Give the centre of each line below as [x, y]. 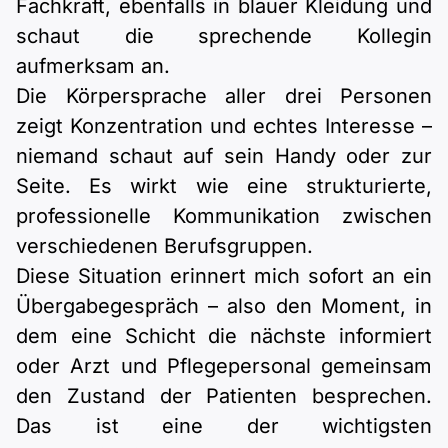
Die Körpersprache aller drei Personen [224, 96]
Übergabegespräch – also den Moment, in [224, 306]
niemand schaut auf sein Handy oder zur [224, 156]
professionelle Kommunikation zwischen [224, 216]
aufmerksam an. [93, 66]
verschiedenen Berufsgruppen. [164, 246]
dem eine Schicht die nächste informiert [224, 336]
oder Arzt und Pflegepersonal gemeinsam [224, 366]
